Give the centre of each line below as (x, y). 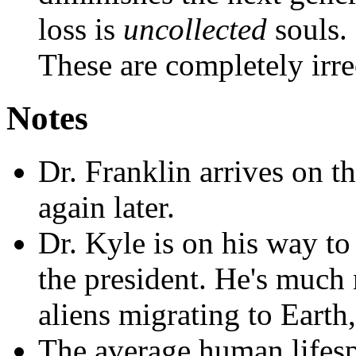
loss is (81, 29)
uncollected (195, 29)
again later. (106, 207)
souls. (307, 29)
